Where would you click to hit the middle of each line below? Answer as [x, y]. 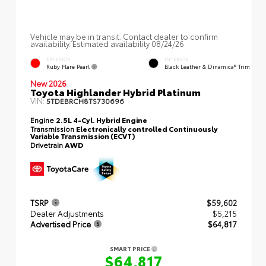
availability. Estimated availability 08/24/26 [107, 43]
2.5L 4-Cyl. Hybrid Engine [102, 119]
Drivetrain [47, 144]
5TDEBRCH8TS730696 [85, 100]
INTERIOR [177, 59]
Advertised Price [61, 224]
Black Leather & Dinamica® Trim [207, 66]
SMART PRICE [131, 249]
